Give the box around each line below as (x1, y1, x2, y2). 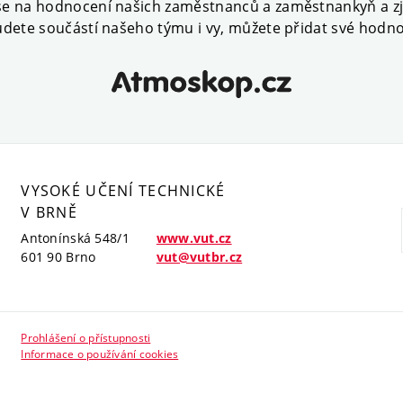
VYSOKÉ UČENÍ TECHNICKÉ (21, 180, 226, 201)
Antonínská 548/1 (21, 228, 130, 246)
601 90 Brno (21, 247, 96, 265)
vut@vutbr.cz (156, 247, 243, 265)
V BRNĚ (21, 201, 78, 222)
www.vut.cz (156, 228, 232, 246)
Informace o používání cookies (21, 345, 179, 362)
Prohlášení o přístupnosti (21, 329, 151, 345)
